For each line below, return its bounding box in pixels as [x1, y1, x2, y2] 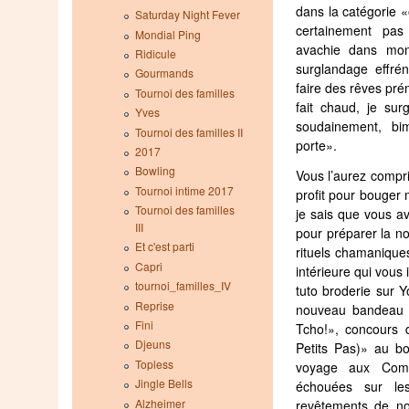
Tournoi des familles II [134, 123, 243, 140]
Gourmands [134, 65, 194, 81]
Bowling [134, 163, 175, 179]
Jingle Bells [134, 375, 193, 392]
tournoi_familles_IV [134, 278, 231, 294]
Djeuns [134, 336, 171, 352]
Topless [134, 355, 173, 372]
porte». [295, 136, 337, 155]
